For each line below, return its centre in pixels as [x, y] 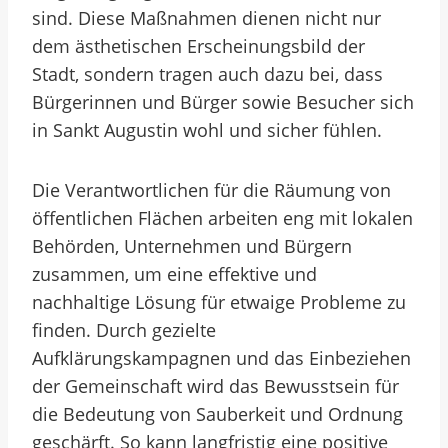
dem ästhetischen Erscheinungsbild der [198, 46]
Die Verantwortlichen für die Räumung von [211, 190]
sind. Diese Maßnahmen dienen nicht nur [206, 18]
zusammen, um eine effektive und [174, 274]
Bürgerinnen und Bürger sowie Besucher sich [223, 102]
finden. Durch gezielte [124, 330]
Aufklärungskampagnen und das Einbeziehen [221, 358]
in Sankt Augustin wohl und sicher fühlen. [207, 130]
